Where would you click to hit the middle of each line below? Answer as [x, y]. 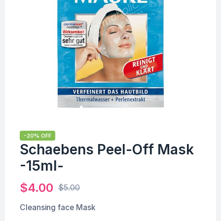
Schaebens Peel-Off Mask [107, 149]
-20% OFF [37, 135]
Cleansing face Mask [58, 207]
